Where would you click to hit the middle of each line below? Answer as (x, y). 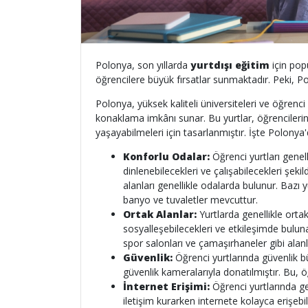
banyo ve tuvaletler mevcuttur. (190, 200)
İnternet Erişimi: (166, 286)
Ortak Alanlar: (160, 214)
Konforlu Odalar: (166, 156)
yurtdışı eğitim (230, 65)
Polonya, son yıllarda (143, 65)
